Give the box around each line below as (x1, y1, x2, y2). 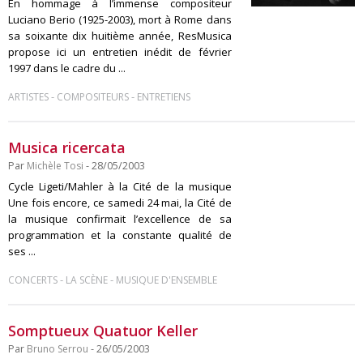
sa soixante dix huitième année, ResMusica (8, 28, 232, 43)
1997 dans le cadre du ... (8, 61, 126, 75)
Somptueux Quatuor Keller (8, 321, 198, 340)
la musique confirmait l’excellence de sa (8, 211, 232, 226)
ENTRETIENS (137, 90, 190, 104)
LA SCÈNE (66, 273, 108, 287)
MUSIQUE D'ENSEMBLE (116, 273, 217, 287)
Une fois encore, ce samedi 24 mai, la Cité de (8, 195, 232, 210)
